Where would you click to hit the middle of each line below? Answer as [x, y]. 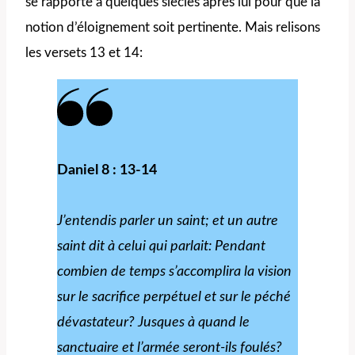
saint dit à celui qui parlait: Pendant [161, 246]
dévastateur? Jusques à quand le [153, 322]
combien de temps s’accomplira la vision [174, 271]
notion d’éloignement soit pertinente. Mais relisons [173, 27]
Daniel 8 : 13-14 [107, 170]
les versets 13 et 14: [84, 52]
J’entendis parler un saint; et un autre [168, 221]
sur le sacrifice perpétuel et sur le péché [174, 297]
